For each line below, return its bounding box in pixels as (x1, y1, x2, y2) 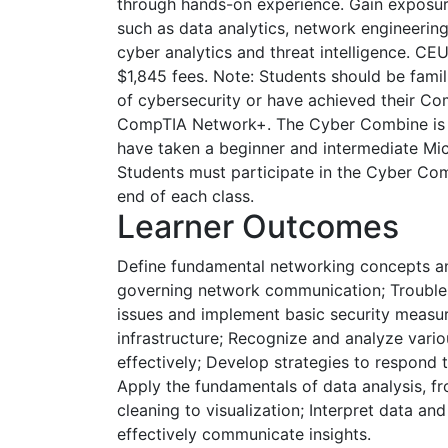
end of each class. (117, 186, 254, 206)
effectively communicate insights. (117, 424, 371, 444)
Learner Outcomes (117, 207, 399, 246)
